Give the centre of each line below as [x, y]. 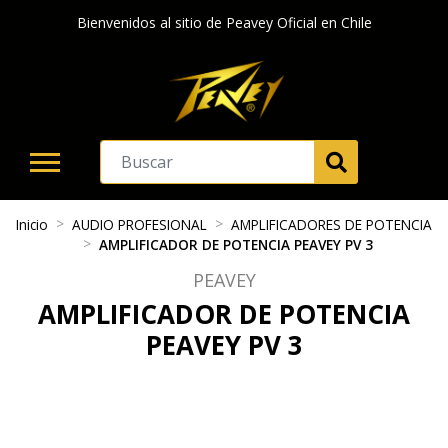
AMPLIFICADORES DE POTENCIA [331, 224]
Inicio [32, 224]
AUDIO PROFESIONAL [139, 224]
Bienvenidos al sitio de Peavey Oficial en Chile [224, 22]
